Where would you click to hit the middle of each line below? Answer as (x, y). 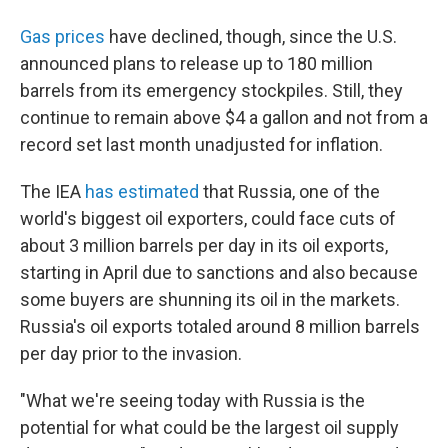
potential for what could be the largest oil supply (209, 427)
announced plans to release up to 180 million (196, 63)
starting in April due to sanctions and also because (219, 272)
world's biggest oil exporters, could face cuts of (208, 218)
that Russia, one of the (291, 191)
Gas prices (62, 36)
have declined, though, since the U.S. (251, 36)
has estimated (144, 191)
